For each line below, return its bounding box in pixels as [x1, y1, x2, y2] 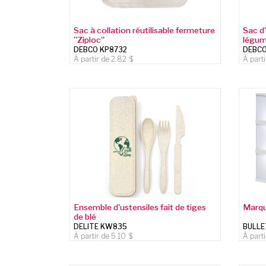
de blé [74, 211, 97, 221]
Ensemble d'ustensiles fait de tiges [74, 202, 207, 212]
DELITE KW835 [74, 221, 128, 231]
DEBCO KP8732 [74, 45, 128, 54]
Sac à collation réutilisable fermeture [74, 25, 216, 35]
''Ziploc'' [74, 34, 105, 45]
